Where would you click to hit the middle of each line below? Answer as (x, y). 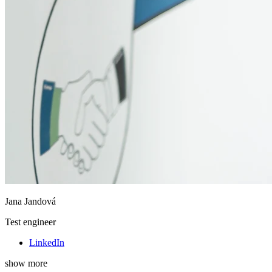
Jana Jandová (30, 202)
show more (26, 263)
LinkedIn (47, 243)
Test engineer (30, 222)
